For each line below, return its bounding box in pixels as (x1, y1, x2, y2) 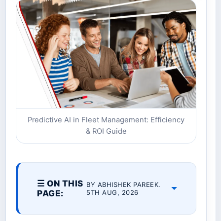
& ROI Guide (85, 127, 127, 136)
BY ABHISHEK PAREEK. (86, 181, 161, 189)
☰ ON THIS (37, 179, 83, 189)
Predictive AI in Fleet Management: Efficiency (28, 115, 184, 125)
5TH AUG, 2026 (86, 188, 139, 197)
